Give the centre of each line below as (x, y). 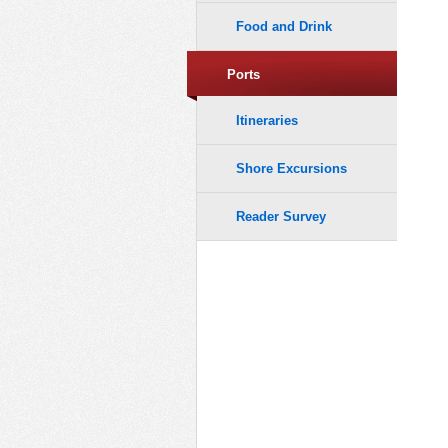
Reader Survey (281, 216)
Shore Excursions (291, 168)
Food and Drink (284, 27)
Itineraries (267, 120)
